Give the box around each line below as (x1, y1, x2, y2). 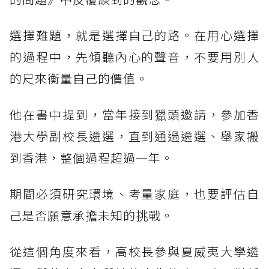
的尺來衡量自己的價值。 (10, 70, 148, 88)
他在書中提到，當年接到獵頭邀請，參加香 (10, 106, 259, 124)
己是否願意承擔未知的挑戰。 (10, 207, 174, 225)
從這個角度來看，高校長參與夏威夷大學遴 (10, 243, 259, 261)
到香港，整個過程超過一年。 (10, 149, 174, 167)
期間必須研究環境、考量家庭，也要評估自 (10, 185, 259, 203)
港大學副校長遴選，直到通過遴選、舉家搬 (10, 127, 259, 145)
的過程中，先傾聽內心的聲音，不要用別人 (10, 48, 259, 66)
